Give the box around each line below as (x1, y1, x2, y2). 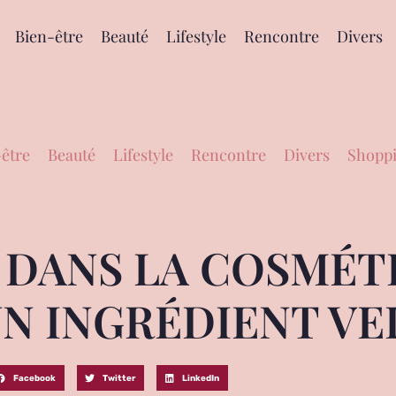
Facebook (13, 372, 57, 383)
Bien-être (14, 26, 83, 47)
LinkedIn (182, 372, 220, 383)
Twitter (103, 372, 136, 383)
